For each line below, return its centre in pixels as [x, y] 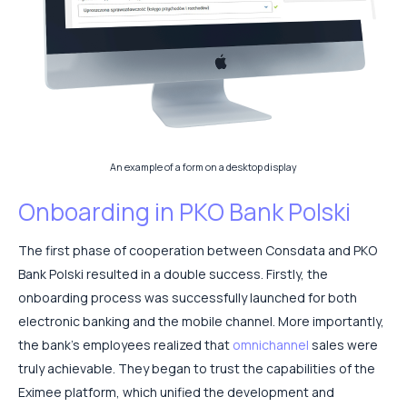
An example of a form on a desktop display [203, 168]
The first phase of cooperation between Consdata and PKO [198, 251]
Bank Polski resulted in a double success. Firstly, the [173, 274]
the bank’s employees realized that [125, 345]
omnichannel [271, 345]
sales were [343, 345]
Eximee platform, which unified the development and [176, 392]
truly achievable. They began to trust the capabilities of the [197, 369]
